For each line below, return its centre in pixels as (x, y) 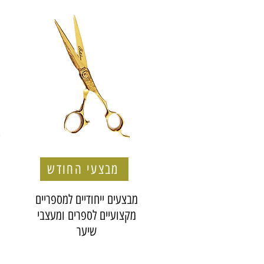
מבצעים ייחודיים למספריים (86, 199)
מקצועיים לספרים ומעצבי (86, 215)
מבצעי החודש (83, 169)
